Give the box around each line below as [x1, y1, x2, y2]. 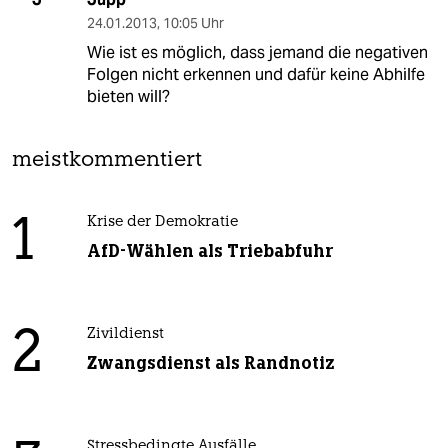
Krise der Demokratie [86, 214, 238, 230]
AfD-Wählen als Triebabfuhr [86, 239, 333, 262]
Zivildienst [86, 326, 164, 342]
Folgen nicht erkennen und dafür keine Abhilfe [86, 63, 425, 85]
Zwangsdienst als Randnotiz [86, 351, 335, 374]
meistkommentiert [12, 149, 202, 171]
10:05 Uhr [162, 13, 224, 32]
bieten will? [86, 85, 170, 107]
